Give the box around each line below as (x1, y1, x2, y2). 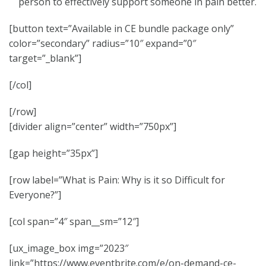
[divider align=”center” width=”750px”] (9, 120, 176, 133)
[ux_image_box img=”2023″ (9, 242, 128, 255)
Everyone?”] (9, 188, 61, 201)
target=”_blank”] (9, 52, 81, 65)
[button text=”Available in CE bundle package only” (9, 22, 234, 35)
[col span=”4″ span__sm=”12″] (9, 215, 139, 228)
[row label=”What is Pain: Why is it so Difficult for (9, 173, 225, 186)
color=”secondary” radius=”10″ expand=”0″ (9, 37, 196, 50)
